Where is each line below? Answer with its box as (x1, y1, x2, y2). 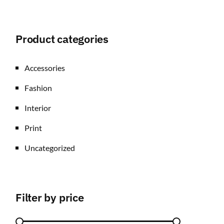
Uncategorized (24, 143, 75, 152)
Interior (24, 103, 51, 112)
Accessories (24, 63, 65, 72)
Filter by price (15, 190, 84, 204)
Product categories (15, 31, 109, 46)
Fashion (24, 83, 52, 92)
